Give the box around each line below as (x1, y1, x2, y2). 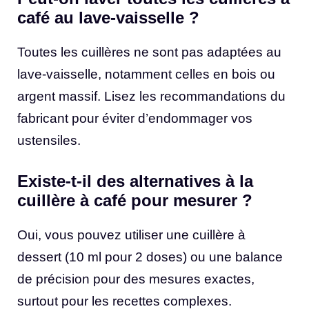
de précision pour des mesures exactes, (17, 271, 255, 286)
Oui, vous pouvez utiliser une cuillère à (17, 227, 246, 242)
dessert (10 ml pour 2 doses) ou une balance (17, 249, 283, 264)
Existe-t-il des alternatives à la (17, 171, 253, 190)
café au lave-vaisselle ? (17, 8, 199, 28)
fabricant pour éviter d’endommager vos (17, 111, 252, 126)
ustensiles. (17, 133, 81, 148)
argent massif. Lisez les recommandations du (17, 89, 286, 104)
